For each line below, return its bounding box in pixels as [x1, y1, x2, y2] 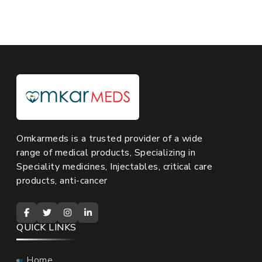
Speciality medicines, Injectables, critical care [16, 160, 212, 174]
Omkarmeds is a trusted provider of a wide [16, 132, 203, 146]
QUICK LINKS [16, 221, 77, 235]
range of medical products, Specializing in [16, 146, 195, 160]
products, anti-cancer [16, 174, 108, 188]
